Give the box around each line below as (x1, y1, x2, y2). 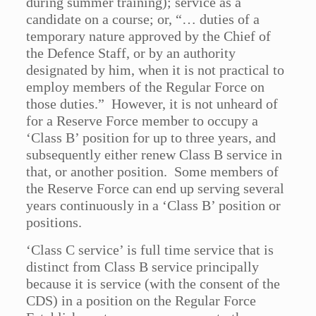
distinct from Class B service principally (26, 259, 260, 275)
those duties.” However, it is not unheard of (26, 96, 279, 112)
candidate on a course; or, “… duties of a (26, 11, 260, 28)
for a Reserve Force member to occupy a (26, 113, 259, 129)
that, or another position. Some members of (26, 164, 279, 180)
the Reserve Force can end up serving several (26, 181, 285, 197)
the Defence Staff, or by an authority (26, 45, 236, 61)
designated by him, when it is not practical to (26, 62, 285, 78)
